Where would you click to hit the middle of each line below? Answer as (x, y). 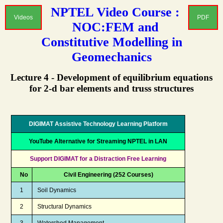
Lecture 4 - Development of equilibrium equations (111, 77)
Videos (23, 17)
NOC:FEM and (115, 27)
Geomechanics (111, 57)
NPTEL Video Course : (115, 12)
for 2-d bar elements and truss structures (111, 88)
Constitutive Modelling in (111, 42)
